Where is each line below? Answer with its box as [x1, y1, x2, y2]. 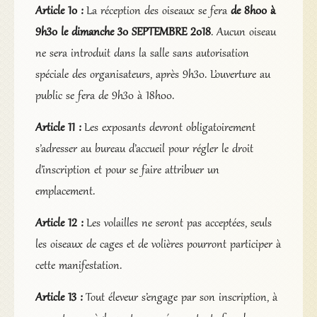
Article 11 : [35, 120, 84, 135]
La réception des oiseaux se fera [86, 4, 231, 18]
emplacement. [35, 184, 95, 199]
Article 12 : [35, 216, 86, 231]
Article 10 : [35, 4, 86, 18]
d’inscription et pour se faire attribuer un [35, 163, 219, 178]
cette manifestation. [35, 258, 122, 273]
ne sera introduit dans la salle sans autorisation [35, 46, 249, 61]
